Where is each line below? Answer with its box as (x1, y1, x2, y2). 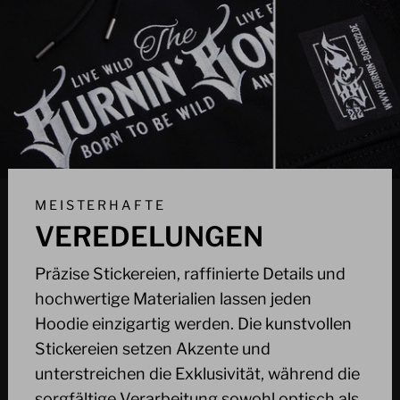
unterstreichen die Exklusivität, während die (35, 364, 360, 384)
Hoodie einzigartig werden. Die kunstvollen (35, 314, 352, 334)
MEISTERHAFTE (35, 197, 166, 214)
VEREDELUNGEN (35, 220, 263, 254)
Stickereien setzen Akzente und (35, 339, 271, 359)
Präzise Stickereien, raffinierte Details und (35, 264, 346, 284)
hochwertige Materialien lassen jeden (35, 289, 312, 309)
